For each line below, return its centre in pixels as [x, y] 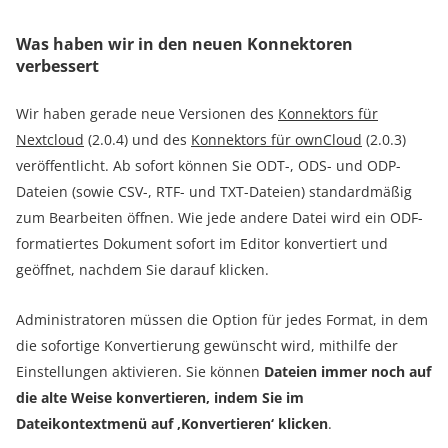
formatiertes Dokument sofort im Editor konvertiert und [202, 243]
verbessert [57, 65]
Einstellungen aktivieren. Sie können [140, 371]
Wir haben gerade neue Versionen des [147, 113]
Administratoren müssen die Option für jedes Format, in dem [222, 319]
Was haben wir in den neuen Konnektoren [184, 43]
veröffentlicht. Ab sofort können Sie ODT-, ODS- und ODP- [208, 165]
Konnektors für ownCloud [276, 139]
